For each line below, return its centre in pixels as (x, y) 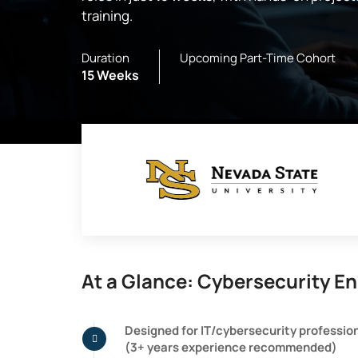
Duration (105, 58)
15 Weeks (110, 75)
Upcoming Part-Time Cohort (258, 58)
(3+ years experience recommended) (231, 347)
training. (107, 16)
